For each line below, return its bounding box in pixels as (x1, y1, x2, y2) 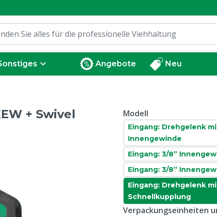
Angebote (95, 59, 136, 68)
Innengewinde (128, 134, 182, 143)
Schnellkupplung (128, 192, 191, 201)
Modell (123, 108, 148, 119)
